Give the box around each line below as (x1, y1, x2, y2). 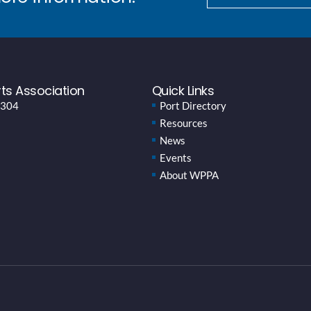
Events (159, 151, 192, 164)
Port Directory (159, 99, 226, 112)
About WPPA (159, 168, 219, 181)
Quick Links (151, 81, 215, 99)
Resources (159, 116, 208, 129)
